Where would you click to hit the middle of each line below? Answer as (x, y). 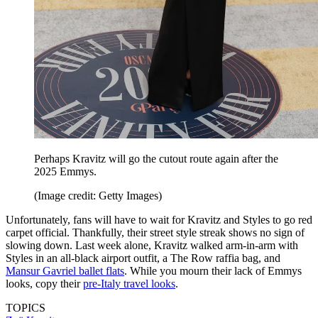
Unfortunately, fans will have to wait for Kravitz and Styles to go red (159, 219)
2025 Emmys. (65, 171)
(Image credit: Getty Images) (98, 195)
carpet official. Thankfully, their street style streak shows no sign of (155, 232)
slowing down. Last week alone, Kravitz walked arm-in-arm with (152, 245)
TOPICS (26, 307)
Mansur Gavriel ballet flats (65, 270)
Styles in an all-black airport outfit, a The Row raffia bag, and (143, 258)
